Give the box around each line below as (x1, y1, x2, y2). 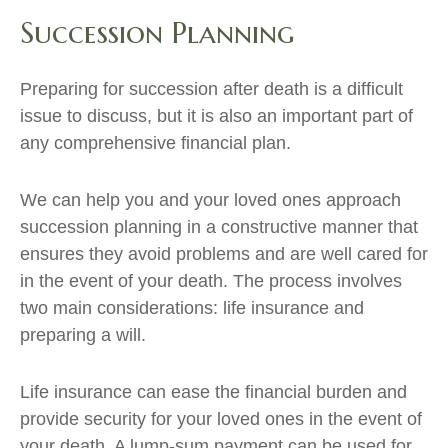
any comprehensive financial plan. (20, 133, 291, 153)
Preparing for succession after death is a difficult (20, 79, 403, 99)
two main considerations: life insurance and (20, 298, 364, 318)
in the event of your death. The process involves (20, 271, 402, 291)
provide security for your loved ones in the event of (20, 409, 422, 429)
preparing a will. (20, 325, 146, 345)
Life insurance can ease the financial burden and (20, 382, 407, 402)
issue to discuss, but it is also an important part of (20, 106, 413, 126)
